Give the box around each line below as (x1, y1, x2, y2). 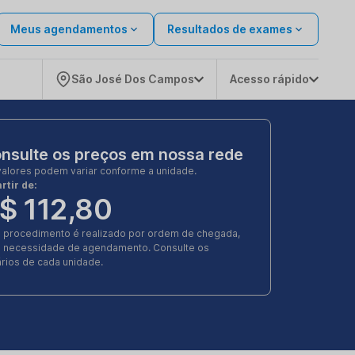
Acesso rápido (230, 72, 309, 86)
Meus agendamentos (10, 22, 128, 36)
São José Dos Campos (71, 72, 194, 86)
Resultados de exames (167, 22, 292, 36)
